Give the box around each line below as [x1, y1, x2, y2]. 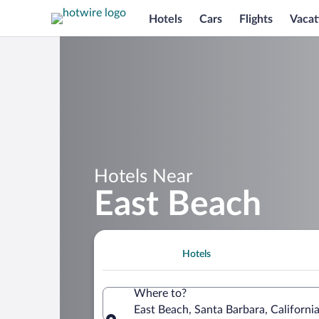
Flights [239, 13, 273, 25]
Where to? [134, 287, 187, 299]
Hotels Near [94, 167, 192, 186]
